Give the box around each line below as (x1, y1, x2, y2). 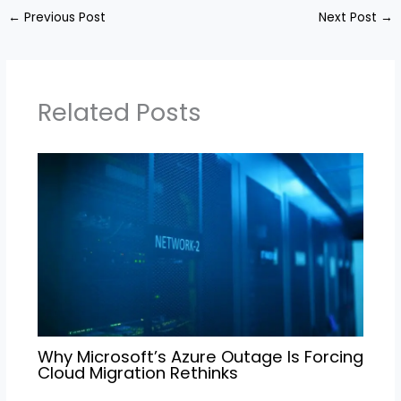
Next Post (318, 8, 380, 26)
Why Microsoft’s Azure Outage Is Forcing (37, 346, 363, 369)
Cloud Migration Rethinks (37, 362, 238, 385)
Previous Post (21, 8, 107, 26)
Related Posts (37, 95, 201, 131)
